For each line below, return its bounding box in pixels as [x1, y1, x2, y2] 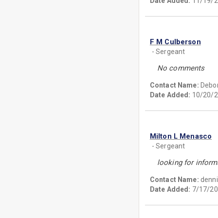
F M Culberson [149, 37, 201, 46]
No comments [157, 64, 205, 73]
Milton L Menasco [149, 132, 212, 141]
